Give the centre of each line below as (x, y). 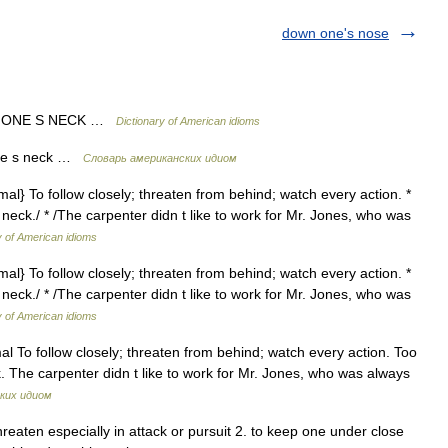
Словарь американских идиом (160, 158)
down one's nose (335, 33)
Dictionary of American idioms (188, 121)
